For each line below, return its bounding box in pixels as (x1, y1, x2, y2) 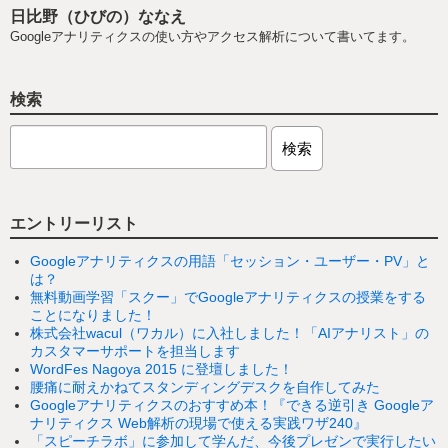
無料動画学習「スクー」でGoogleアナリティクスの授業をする (30, 288, 426, 305)
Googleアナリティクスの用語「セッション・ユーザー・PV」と (30, 252, 430, 269)
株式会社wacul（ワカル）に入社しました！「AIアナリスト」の (30, 324, 429, 341)
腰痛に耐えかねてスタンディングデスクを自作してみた (30, 378, 380, 395)
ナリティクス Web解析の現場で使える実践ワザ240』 (30, 414, 367, 431)
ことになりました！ (30, 306, 156, 323)
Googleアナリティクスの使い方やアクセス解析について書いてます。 (10, 29, 415, 45)
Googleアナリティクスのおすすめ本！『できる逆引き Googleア (30, 396, 434, 413)
